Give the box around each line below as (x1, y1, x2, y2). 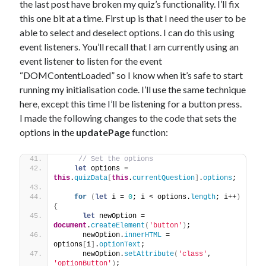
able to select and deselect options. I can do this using (20, 27, 235, 38)
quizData (74, 174, 108, 182)
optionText (99, 240, 141, 249)
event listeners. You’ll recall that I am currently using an (20, 41, 239, 52)
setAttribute (124, 250, 175, 258)
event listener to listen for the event (20, 55, 163, 66)
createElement (91, 221, 145, 230)
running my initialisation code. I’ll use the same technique (20, 84, 246, 95)
